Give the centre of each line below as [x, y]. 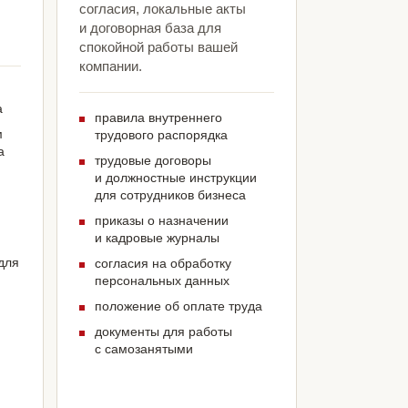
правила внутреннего [158, 118]
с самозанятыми [143, 349]
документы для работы [163, 332]
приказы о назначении [161, 221]
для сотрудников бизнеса [170, 195]
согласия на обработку [163, 264]
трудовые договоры [153, 161]
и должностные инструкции [175, 178]
